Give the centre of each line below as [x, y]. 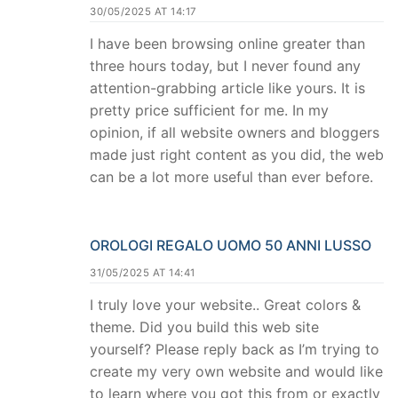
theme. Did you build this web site [204, 326]
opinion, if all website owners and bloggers [235, 133]
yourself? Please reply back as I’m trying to [235, 349]
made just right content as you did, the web [237, 155]
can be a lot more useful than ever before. [231, 177]
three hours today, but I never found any [225, 66]
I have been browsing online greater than [227, 44]
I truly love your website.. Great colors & [225, 304]
